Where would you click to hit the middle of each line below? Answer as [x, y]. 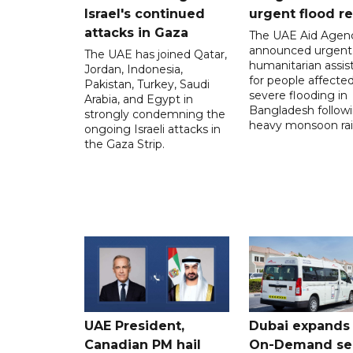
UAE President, [134, 325]
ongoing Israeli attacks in [152, 129]
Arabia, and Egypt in [139, 99]
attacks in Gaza [136, 32]
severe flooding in [298, 95]
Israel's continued [145, 13]
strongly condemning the [155, 114]
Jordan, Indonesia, [134, 69]
